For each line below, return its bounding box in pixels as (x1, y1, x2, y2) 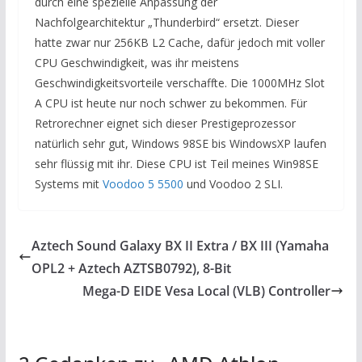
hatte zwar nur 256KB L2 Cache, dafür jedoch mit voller (34, 34, 325, 50)
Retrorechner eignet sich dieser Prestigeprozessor (34, 115, 296, 131)
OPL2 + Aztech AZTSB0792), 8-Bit (31, 259, 231, 277)
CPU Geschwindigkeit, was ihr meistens (34, 54, 239, 70)
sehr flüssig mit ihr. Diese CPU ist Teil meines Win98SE (34, 155, 318, 171)
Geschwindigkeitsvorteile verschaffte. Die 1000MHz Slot (34, 74, 325, 90)
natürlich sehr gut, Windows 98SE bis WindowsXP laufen (34, 135, 326, 151)
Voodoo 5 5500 (102, 175, 183, 192)
